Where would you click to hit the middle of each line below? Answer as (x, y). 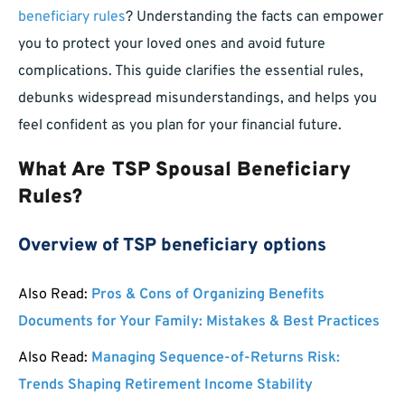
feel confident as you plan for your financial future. (180, 126)
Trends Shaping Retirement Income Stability (165, 386)
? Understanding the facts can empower (254, 18)
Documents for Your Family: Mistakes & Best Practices (199, 322)
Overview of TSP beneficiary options (172, 246)
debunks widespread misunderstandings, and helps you (198, 99)
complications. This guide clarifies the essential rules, (191, 72)
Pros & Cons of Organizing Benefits (208, 295)
